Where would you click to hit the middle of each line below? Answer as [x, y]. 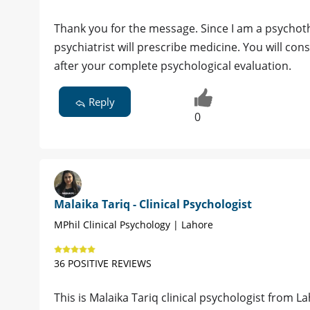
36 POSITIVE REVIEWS [103, 263]
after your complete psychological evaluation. [173, 66]
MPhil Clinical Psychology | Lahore [134, 224]
